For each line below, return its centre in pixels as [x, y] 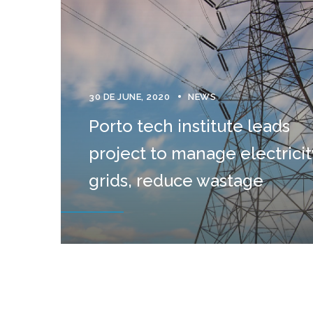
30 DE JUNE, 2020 [129, 97]
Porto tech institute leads [189, 126]
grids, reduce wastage [176, 181]
